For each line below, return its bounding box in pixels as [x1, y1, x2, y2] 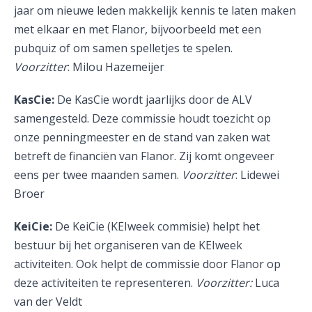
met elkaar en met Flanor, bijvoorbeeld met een [14, 22, 261, 37]
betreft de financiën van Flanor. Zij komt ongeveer [14, 148, 274, 164]
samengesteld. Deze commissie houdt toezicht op [14, 111, 271, 126]
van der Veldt [14, 294, 82, 309]
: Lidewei [235, 167, 279, 182]
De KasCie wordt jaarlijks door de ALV [57, 92, 252, 107]
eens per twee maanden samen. [14, 167, 182, 182]
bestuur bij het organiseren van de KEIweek [14, 237, 242, 253]
